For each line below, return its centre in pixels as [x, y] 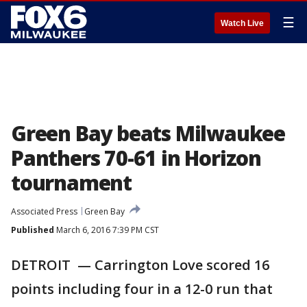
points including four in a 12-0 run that [142, 289]
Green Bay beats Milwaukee [148, 133]
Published [33, 230]
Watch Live [242, 23]
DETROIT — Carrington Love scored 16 [140, 265]
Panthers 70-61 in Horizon [136, 158]
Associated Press [44, 211]
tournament [72, 183]
